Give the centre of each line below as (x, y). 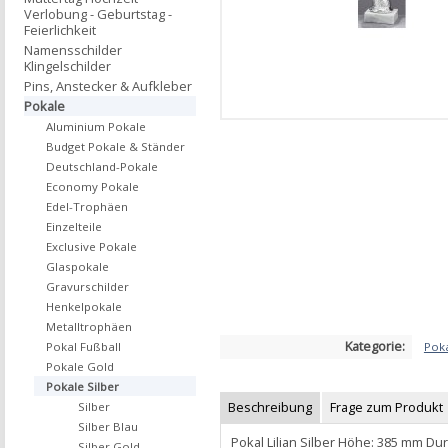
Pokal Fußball (83, 346)
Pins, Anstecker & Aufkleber (108, 86)
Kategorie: (375, 345)
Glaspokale (77, 266)
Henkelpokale (84, 306)
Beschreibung (270, 406)
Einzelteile (74, 226)
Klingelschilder (67, 66)
